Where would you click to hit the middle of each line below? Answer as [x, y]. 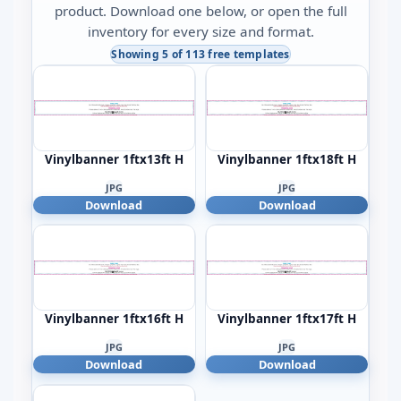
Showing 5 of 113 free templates [200, 54]
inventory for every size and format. [200, 31]
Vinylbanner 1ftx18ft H [287, 159]
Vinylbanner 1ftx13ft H [114, 159]
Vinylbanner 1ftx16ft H [114, 319]
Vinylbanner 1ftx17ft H [287, 319]
